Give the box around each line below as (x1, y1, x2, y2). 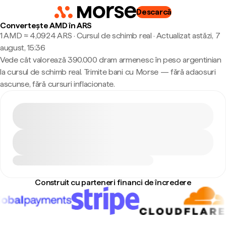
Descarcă (136, 7, 172, 17)
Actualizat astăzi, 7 (156, 31, 220, 40)
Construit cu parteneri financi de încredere (35, 178, 191, 187)
